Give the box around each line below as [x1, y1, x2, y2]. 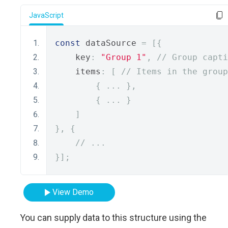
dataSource [80, 38, 141, 48]
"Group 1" [101, 52, 147, 62]
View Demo [52, 187, 94, 197]
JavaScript [29, 11, 64, 19]
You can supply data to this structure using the [20, 212, 207, 223]
